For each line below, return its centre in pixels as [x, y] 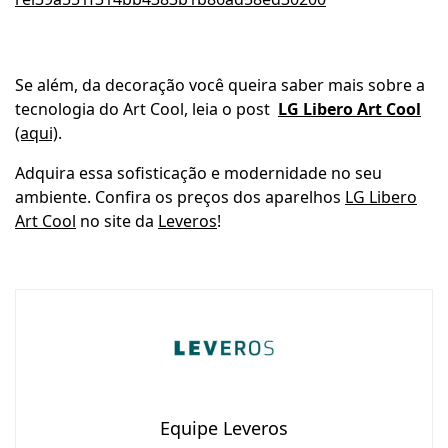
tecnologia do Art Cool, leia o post [146, 109]
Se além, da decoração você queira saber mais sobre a [220, 85]
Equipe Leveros [224, 428]
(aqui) [36, 133]
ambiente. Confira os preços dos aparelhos [180, 197]
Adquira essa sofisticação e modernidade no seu [198, 173]
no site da [117, 221]
